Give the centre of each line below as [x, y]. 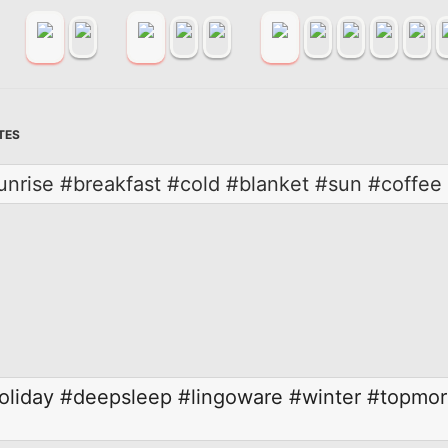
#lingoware [230, 396]
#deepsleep [116, 396]
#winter [325, 396]
